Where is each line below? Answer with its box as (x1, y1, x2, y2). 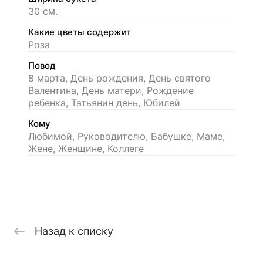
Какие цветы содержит (28, 26, 131, 38)
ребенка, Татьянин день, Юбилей (28, 96, 180, 109)
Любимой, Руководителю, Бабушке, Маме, (28, 130, 225, 142)
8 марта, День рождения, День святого (28, 72, 211, 84)
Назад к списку (35, 225, 113, 238)
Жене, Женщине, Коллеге (28, 142, 144, 154)
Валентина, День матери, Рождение (28, 84, 194, 96)
